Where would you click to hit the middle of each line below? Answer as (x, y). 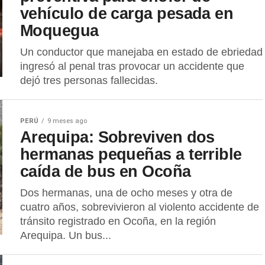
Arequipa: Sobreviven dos (117, 137)
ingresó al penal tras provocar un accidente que (132, 66)
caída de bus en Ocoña (106, 171)
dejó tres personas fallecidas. (89, 80)
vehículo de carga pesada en (127, 13)
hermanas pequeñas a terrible (131, 154)
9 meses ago (67, 121)
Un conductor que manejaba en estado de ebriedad (141, 52)
